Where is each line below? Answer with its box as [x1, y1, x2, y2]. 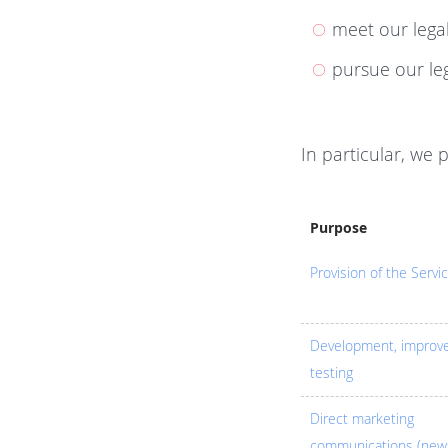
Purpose [309, 219, 367, 238]
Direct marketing [309, 410, 414, 429]
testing [309, 364, 353, 383]
